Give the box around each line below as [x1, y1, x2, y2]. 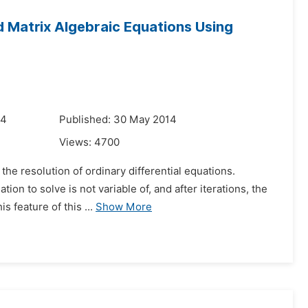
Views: [59, 136, 94, 148]
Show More [96, 201, 152, 213]
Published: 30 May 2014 [59, 113, 177, 126]
